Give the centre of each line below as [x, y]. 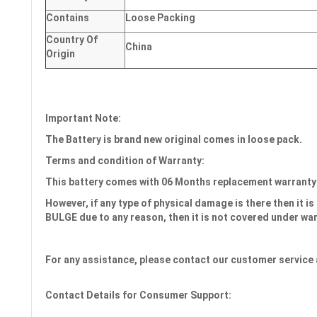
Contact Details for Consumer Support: [138, 295]
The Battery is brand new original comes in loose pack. [174, 139]
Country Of [72, 40]
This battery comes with [103, 182]
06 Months [186, 182]
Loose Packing [161, 18]
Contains [68, 18]
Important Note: [83, 118]
